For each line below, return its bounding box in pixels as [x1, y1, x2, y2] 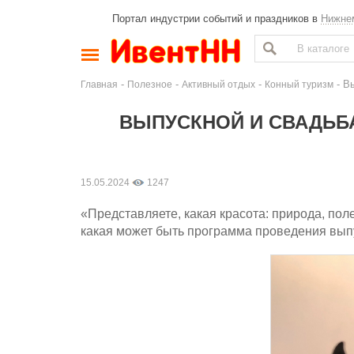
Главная [81, 79, 118, 89]
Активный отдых [182, 79, 255, 89]
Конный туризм [265, 79, 333, 89]
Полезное [127, 79, 172, 89]
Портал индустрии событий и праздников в [112, 13, 321, 24]
